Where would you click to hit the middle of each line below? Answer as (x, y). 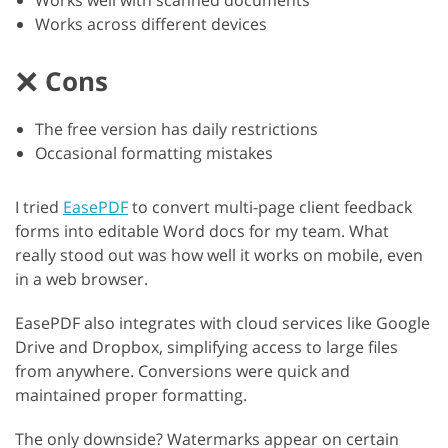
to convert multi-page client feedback (270, 207)
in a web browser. (81, 279)
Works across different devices (151, 24)
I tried (39, 207)
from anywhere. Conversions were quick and (182, 371)
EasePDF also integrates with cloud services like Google (222, 323)
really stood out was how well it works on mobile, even (219, 255)
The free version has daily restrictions (176, 129)
